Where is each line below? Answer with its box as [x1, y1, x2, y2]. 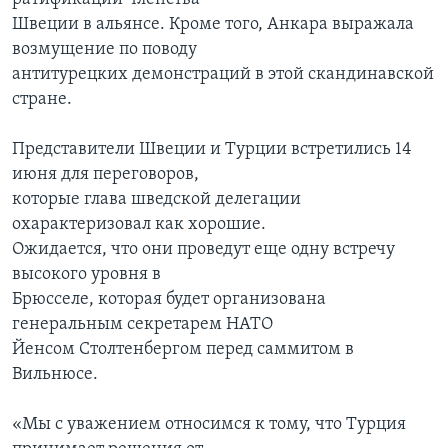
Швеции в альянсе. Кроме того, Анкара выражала [12, 15, 414, 35]
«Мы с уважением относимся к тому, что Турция [12, 415, 406, 435]
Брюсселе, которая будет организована [12, 290, 326, 310]
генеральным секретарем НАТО [12, 315, 273, 335]
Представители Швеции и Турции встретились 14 [12, 140, 412, 160]
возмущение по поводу [12, 40, 197, 60]
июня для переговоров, [12, 165, 199, 185]
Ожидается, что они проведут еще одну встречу [12, 240, 395, 260]
